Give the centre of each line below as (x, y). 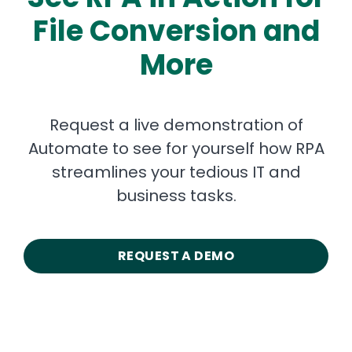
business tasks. (176, 195)
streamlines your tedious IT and (176, 172)
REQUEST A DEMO (176, 255)
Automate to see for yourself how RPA (176, 148)
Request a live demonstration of (176, 125)
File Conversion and (176, 31)
